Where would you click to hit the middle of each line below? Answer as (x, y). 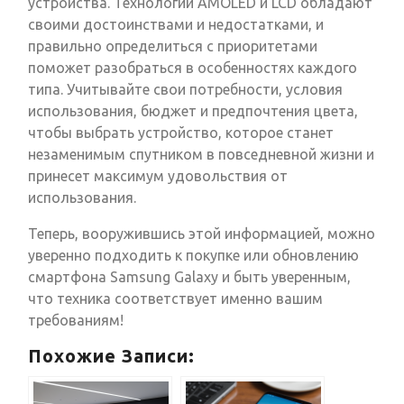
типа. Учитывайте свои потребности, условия (185, 90)
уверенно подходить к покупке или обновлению (193, 256)
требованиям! (76, 321)
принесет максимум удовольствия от (158, 176)
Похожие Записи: (111, 356)
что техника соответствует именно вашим (175, 299)
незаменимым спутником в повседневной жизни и (201, 155)
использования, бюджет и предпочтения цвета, (193, 111)
